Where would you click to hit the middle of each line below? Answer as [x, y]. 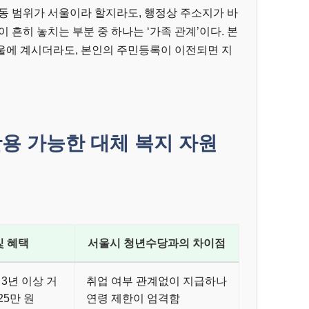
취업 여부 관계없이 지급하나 [156, 281]
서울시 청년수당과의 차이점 [157, 243]
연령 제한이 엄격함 [133, 298]
